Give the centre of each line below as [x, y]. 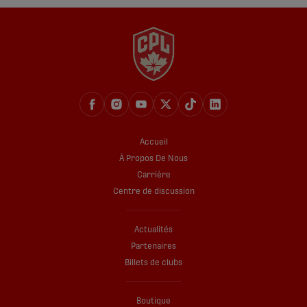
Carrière [153, 175]
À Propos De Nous [153, 159]
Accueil [153, 142]
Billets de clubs [153, 263]
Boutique [153, 301]
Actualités [153, 230]
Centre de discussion [153, 192]
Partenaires [153, 246]
